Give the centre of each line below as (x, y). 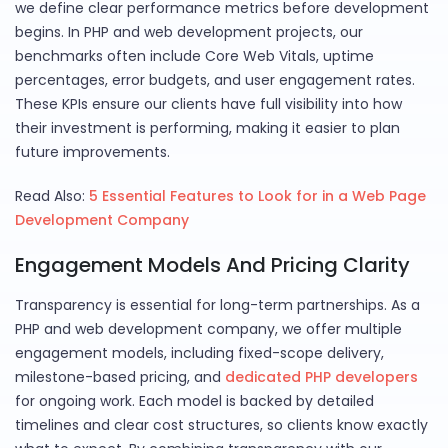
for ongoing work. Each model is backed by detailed (194, 401)
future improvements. (92, 152)
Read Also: (52, 196)
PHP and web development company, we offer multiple (208, 329)
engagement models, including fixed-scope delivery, (199, 353)
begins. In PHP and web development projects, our (189, 32)
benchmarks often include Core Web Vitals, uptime (194, 56)
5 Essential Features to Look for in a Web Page (257, 196)
